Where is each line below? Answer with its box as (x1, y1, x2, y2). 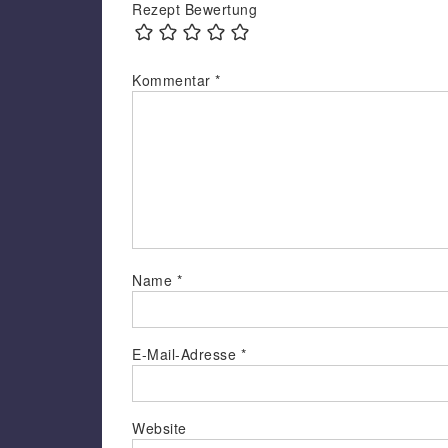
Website (132, 418, 187, 439)
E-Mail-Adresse (132, 344, 241, 365)
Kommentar (132, 70, 215, 91)
